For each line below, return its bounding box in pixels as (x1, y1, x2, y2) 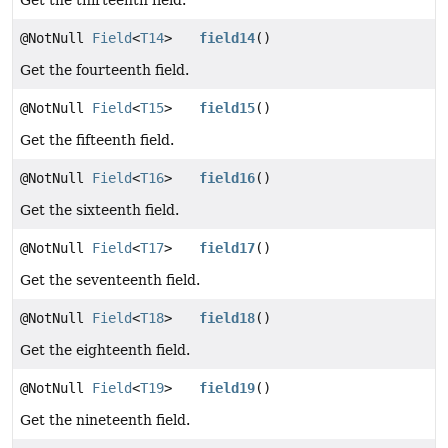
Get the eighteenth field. (20, 342, 190, 359)
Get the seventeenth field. (20, 272, 200, 289)
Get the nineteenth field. (20, 412, 190, 429)
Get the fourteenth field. (20, 62, 189, 79)
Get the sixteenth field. (20, 202, 179, 219)
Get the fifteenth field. (20, 132, 174, 149)
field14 (199, 30, 256, 47)
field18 (199, 310, 256, 327)
